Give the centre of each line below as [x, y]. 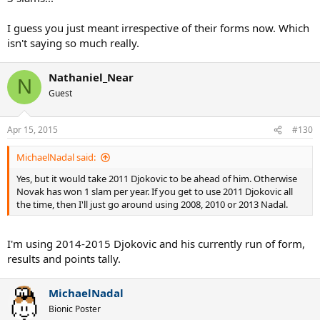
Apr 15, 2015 [32, 130]
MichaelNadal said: [56, 157]
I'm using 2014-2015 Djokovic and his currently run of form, [156, 243]
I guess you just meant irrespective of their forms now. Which [158, 27]
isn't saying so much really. [73, 42]
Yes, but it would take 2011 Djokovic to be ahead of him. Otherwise [157, 179]
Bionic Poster [75, 309]
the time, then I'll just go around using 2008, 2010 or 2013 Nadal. [152, 205]
